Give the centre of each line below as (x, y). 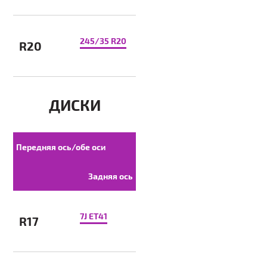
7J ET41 (94, 216)
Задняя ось (111, 176)
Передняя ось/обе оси (61, 147)
